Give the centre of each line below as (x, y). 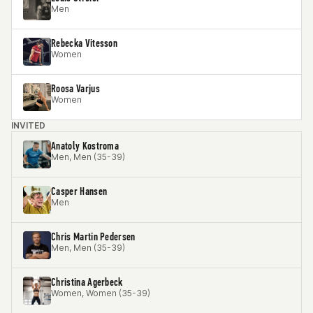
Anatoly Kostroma (85, 146)
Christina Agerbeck (87, 282)
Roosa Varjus (75, 88)
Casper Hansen (79, 191)
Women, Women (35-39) (101, 293)
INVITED (28, 125)
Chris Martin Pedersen (93, 236)
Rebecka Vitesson (85, 43)
